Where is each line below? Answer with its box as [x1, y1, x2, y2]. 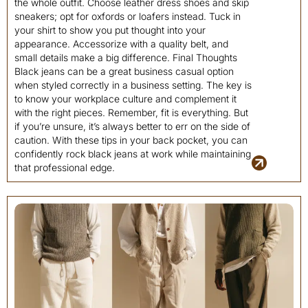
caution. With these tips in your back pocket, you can [14, 134, 247, 146]
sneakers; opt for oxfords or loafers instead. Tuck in [14, 10, 241, 22]
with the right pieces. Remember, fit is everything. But [14, 107, 248, 118]
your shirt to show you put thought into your [14, 24, 206, 36]
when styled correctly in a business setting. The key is [14, 79, 252, 91]
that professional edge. [14, 162, 115, 173]
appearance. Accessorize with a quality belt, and [14, 38, 228, 49]
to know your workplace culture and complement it [14, 93, 236, 104]
